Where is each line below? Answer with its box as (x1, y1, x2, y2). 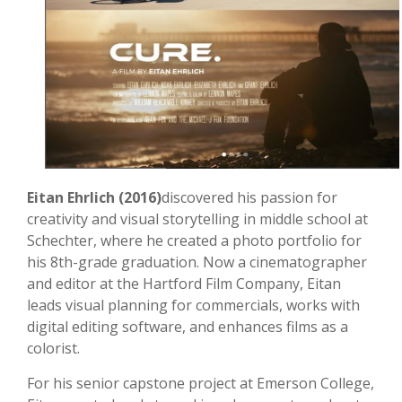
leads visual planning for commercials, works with (27, 295, 360, 316)
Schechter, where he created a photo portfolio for (27, 231, 362, 251)
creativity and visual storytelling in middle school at (27, 209, 368, 230)
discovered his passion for (162, 188, 337, 208)
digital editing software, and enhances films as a (27, 317, 348, 337)
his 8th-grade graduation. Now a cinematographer (27, 252, 367, 273)
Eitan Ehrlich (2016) (27, 188, 162, 208)
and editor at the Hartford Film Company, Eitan (27, 274, 341, 294)
